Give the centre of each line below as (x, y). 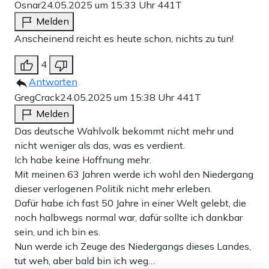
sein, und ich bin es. (57, 231)
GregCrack (37, 97)
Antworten (53, 81)
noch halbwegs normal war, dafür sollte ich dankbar (128, 217)
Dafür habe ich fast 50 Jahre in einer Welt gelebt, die (130, 203)
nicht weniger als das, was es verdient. (100, 145)
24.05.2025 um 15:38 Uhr (118, 97)
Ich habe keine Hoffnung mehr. (83, 159)
